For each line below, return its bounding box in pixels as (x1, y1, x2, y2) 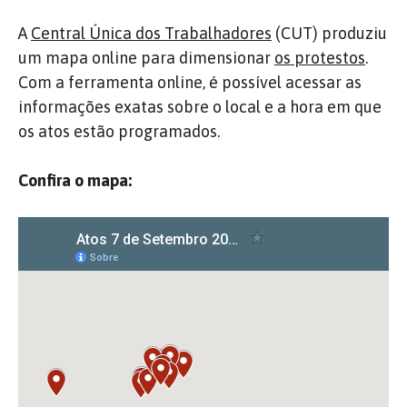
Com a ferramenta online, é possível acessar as (18, 73, 362, 92)
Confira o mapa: (18, 171, 132, 190)
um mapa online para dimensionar (18, 48, 274, 67)
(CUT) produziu (272, 24, 387, 43)
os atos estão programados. (18, 122, 220, 141)
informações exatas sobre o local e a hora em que (18, 97, 382, 116)
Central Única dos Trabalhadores (31, 24, 272, 43)
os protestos (274, 48, 365, 67)
